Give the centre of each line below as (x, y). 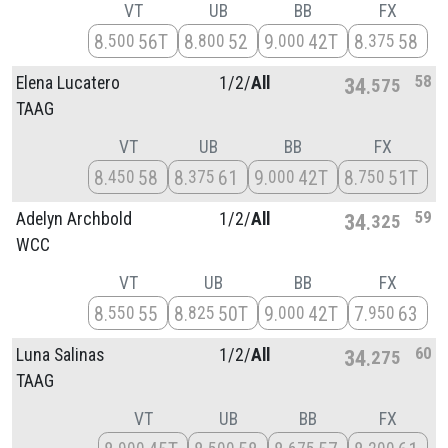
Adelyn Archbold (74, 218)
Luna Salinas (60, 354)
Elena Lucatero (68, 82)
